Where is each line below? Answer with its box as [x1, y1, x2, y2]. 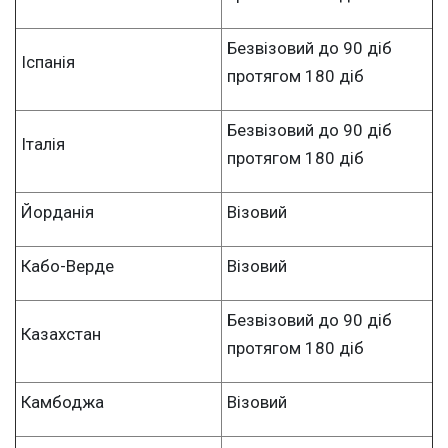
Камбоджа [21, 391, 104, 412]
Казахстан [21, 323, 101, 344]
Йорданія [21, 201, 94, 222]
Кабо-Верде [21, 255, 114, 276]
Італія [21, 133, 65, 154]
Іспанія [21, 51, 75, 72]
